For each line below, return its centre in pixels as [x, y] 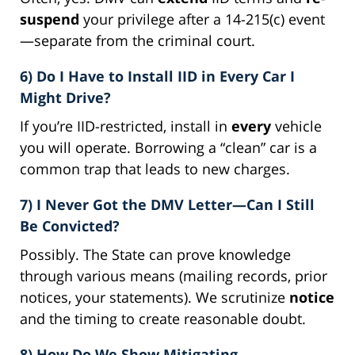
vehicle [296, 126]
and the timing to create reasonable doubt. [163, 318]
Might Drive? [65, 97]
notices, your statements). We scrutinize [155, 297]
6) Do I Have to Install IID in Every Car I [157, 76]
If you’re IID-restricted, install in [126, 126]
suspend [50, 19]
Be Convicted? [70, 225]
